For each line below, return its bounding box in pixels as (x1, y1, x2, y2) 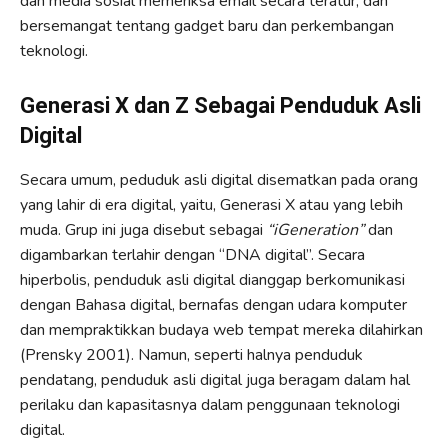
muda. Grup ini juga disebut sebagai (20, 218, 267, 241)
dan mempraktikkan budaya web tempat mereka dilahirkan (20, 318, 423, 341)
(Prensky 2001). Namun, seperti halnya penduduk (20, 343, 363, 366)
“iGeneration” (267, 218, 364, 241)
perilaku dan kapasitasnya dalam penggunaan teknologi (20, 393, 400, 416)
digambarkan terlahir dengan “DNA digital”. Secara (20, 243, 365, 266)
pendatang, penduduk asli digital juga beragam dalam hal (20, 368, 410, 391)
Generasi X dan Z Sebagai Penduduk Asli (20, 92, 421, 118)
